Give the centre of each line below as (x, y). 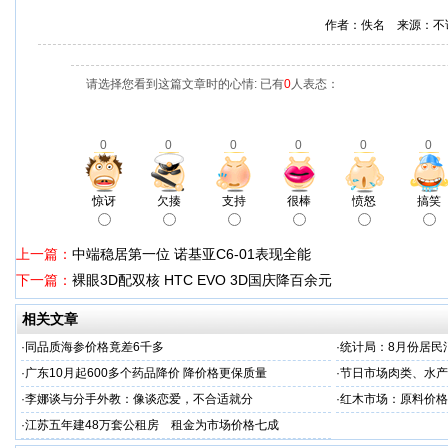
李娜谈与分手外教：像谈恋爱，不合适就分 (139, 399)
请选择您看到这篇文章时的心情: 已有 (185, 84)
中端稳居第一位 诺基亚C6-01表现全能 (191, 254)
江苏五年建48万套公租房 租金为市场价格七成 (152, 425)
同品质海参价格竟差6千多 (94, 347)
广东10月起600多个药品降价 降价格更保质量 (146, 373)
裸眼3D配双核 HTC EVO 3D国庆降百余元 (202, 280)
